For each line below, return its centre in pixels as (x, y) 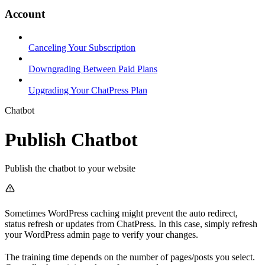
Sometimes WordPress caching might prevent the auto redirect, (121, 213)
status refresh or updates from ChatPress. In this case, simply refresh (131, 224)
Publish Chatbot (71, 139)
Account (25, 14)
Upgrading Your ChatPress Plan (88, 91)
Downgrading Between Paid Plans (93, 69)
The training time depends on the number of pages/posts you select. (130, 257)
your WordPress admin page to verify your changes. (101, 235)
